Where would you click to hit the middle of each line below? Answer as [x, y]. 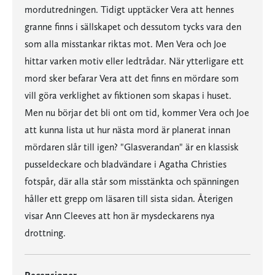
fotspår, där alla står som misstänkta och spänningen [132, 181]
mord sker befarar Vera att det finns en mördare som [132, 78]
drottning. [45, 233]
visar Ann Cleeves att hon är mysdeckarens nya [120, 216]
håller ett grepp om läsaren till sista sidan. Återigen [129, 199]
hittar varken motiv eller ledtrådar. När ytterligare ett [134, 61]
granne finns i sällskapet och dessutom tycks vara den [133, 27]
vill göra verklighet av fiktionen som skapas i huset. [128, 95]
